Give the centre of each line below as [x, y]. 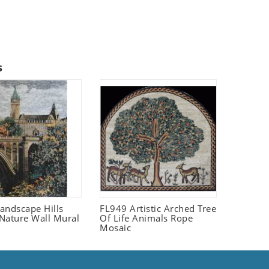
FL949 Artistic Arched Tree [158, 208]
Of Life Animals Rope [146, 218]
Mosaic [115, 228]
